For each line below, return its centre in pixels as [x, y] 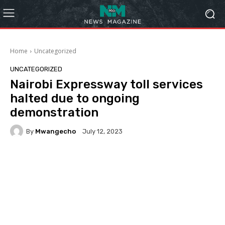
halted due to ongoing [75, 98]
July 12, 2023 [102, 132]
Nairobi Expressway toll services [106, 84]
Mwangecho [55, 131]
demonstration [54, 113]
